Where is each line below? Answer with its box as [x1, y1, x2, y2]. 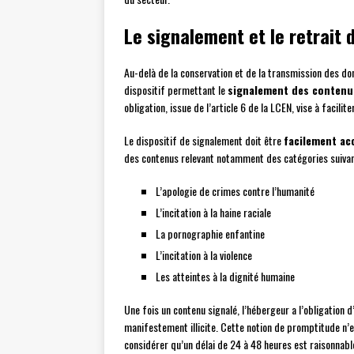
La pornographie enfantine [156, 225, 265, 243]
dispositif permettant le [124, 81, 228, 99]
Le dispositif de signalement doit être [124, 132, 284, 149]
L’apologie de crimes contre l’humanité [156, 183, 314, 200]
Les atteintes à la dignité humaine [156, 268, 295, 285]
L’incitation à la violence [156, 247, 252, 264]
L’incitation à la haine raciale [156, 204, 271, 221]
